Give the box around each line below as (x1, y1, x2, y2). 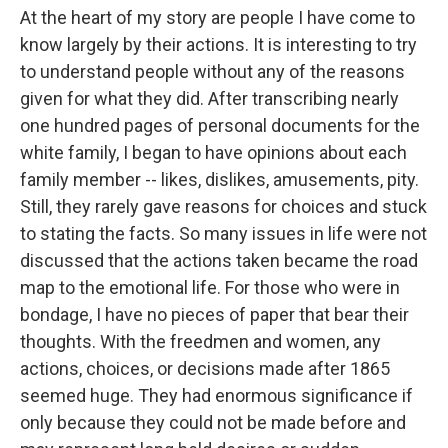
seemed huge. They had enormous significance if (20, 385, 413, 406)
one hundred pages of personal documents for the (20, 115, 420, 136)
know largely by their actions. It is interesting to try (20, 34, 417, 55)
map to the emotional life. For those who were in (20, 277, 400, 298)
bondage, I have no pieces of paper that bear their (20, 304, 409, 325)
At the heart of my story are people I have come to (20, 7, 415, 28)
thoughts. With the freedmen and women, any (20, 331, 381, 352)
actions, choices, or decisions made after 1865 (20, 358, 390, 379)
